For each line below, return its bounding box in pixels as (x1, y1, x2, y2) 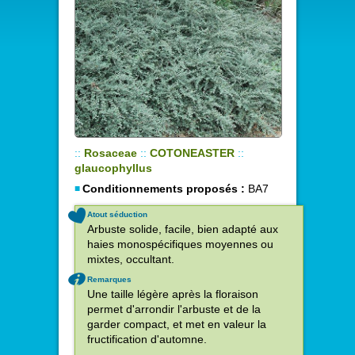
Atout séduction (87, 209, 147, 219)
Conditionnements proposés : (82, 181, 245, 195)
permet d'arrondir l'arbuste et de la (87, 302, 261, 315)
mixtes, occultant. (87, 252, 174, 265)
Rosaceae (84, 146, 137, 159)
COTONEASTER (150, 146, 235, 159)
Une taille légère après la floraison (87, 287, 258, 300)
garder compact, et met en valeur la (87, 317, 266, 330)
